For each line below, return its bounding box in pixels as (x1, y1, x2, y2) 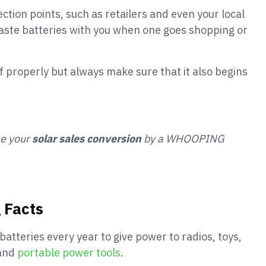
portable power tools (17, 245, 121, 259)
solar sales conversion (32, 131, 141, 145)
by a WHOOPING (141, 131, 224, 145)
